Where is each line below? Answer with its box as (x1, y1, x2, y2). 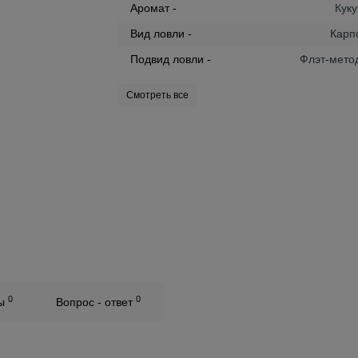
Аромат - (130, 2, 177, 14)
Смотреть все (126, 89, 189, 101)
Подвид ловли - (130, 53, 212, 66)
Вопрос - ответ (56, 296, 136, 308)
